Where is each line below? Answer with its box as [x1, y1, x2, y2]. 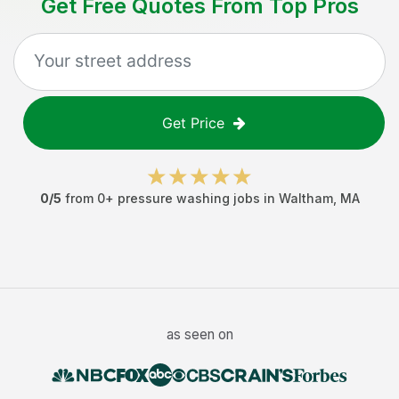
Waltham [278, 191, 333, 206]
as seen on [166, 326, 233, 343]
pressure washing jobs [117, 191, 260, 206]
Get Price [162, 114, 224, 132]
